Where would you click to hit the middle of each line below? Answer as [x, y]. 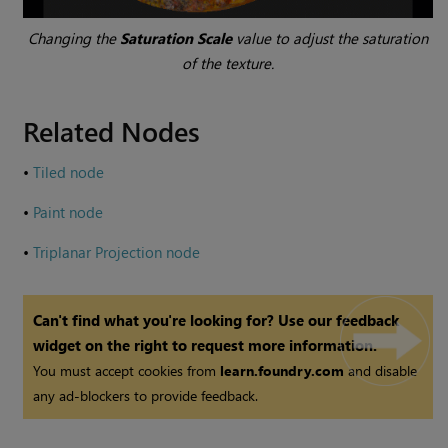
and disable [381, 371]
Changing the [74, 38]
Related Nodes [112, 131]
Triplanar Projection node [117, 252]
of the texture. [228, 63]
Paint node [68, 212]
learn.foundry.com [282, 371]
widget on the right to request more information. [205, 345]
